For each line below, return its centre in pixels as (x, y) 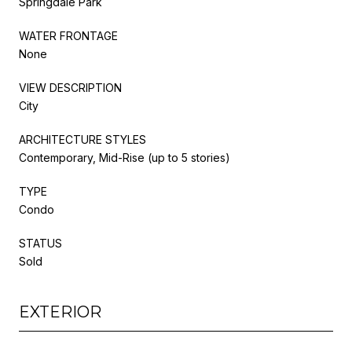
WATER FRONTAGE (68, 35)
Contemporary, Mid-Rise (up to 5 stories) (125, 157)
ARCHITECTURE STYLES (82, 139)
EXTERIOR (60, 312)
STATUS (40, 243)
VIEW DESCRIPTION (70, 87)
